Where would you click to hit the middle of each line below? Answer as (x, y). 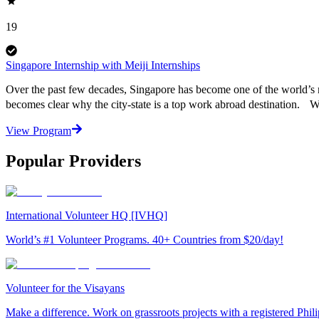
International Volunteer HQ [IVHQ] (87, 215)
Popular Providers (73, 161)
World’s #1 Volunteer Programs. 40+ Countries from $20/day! (145, 239)
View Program (38, 130)
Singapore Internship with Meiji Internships (103, 65)
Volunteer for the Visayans (65, 288)
